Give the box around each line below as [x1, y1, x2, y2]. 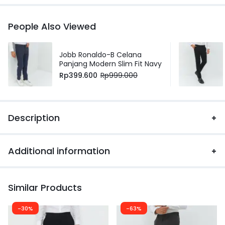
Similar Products [8, 181, 82, 194]
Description [8, 111, 60, 125]
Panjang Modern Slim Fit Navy [59, 58, 162, 69]
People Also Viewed [8, 20, 96, 33]
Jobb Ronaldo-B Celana [59, 49, 142, 60]
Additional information [8, 145, 110, 158]
